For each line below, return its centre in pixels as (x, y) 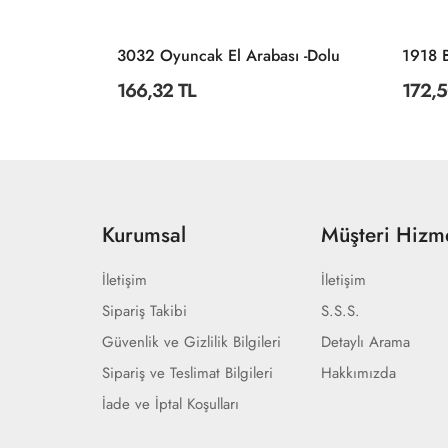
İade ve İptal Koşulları (170, 404)
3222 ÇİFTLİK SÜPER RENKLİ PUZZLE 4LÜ (73, 55)
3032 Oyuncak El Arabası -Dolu (228, 55)
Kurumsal (144, 235)
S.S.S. (341, 311)
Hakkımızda (359, 373)
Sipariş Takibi (144, 311)
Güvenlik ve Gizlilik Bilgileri (191, 342)
